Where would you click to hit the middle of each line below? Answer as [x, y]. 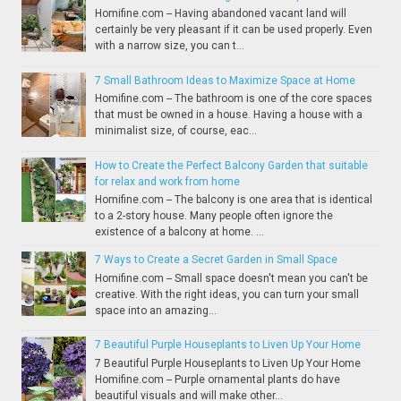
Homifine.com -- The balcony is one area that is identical [234, 200]
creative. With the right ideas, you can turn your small [227, 294]
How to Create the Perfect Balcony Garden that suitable [232, 166]
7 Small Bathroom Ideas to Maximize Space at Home [226, 81]
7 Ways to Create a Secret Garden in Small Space [217, 260]
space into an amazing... [156, 310]
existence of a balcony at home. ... [180, 232]
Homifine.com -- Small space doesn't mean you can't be [232, 278]
